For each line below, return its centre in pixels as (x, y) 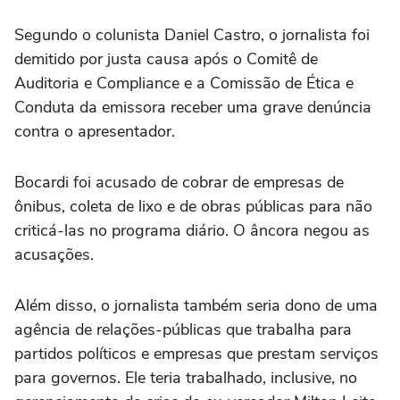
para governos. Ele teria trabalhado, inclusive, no (186, 377)
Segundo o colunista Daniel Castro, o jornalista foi (192, 34)
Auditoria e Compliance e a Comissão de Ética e (184, 83)
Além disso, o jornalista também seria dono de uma (196, 305)
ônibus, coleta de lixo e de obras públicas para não (193, 206)
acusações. (54, 254)
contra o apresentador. (95, 131)
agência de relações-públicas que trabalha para (183, 329)
